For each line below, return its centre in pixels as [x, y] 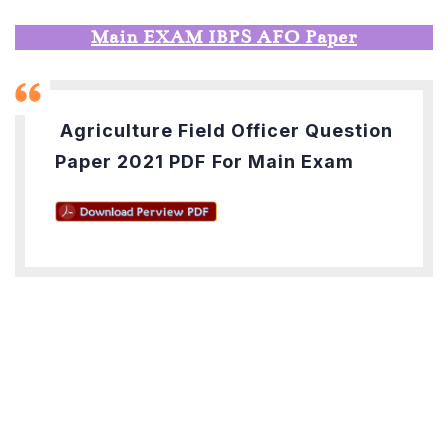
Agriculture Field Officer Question [224, 130]
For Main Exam [283, 161]
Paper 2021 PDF [130, 161]
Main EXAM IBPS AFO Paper [224, 36]
